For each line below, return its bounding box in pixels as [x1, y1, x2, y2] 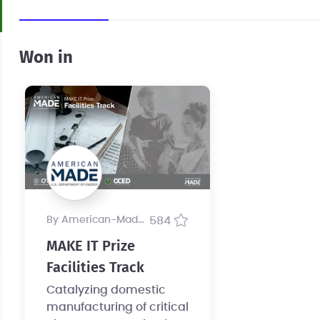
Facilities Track [46, 261, 144, 276]
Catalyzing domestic [46, 284, 166, 296]
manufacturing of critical [46, 301, 189, 314]
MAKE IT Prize [46, 239, 135, 254]
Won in [19, 49, 73, 66]
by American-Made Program [52, 215, 138, 226]
